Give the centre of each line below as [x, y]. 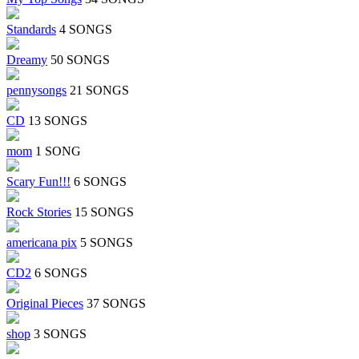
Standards [31, 30]
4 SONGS [86, 30]
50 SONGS [80, 60]
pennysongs [36, 91]
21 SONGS [99, 91]
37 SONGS [116, 304]
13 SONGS [58, 121]
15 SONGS [104, 212]
